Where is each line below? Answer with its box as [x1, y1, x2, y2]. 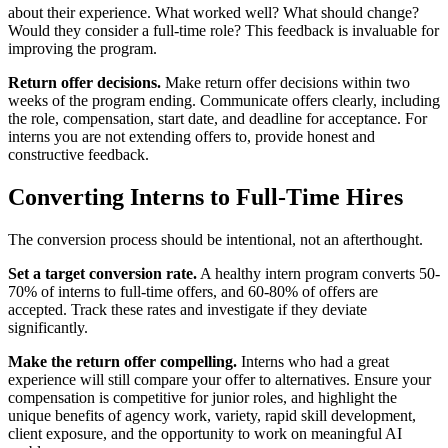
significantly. [8, 318, 88, 336]
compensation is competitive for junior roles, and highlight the [8, 388, 397, 406]
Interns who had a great [237, 352, 389, 370]
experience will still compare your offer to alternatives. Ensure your [8, 370, 431, 388]
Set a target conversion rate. [8, 264, 197, 282]
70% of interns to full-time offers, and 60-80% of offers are [8, 282, 378, 300]
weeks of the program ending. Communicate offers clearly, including [8, 91, 440, 109]
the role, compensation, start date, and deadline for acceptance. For [8, 109, 427, 127]
